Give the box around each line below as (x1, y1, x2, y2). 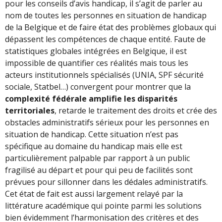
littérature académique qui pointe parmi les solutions (5, 200, 202, 211)
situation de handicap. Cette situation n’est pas (5, 128, 178, 140)
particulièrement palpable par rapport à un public (5, 152, 190, 164)
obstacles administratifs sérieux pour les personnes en (5, 116, 209, 128)
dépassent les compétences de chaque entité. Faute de (5, 33, 206, 45)
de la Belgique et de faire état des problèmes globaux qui (5, 21, 216, 33)
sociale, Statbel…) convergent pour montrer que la (5, 81, 191, 92)
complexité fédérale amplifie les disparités (5, 93, 177, 104)
